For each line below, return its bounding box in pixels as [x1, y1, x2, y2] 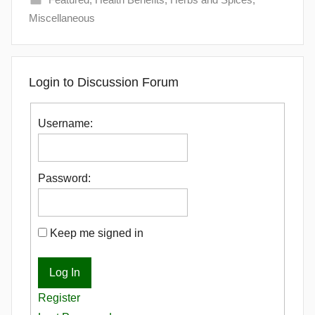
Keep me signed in [50, 227, 143, 240]
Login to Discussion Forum [29, 75, 179, 89]
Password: [38, 172, 91, 185]
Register [38, 292, 80, 304]
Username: [38, 117, 93, 130]
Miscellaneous [29, 11, 95, 24]
